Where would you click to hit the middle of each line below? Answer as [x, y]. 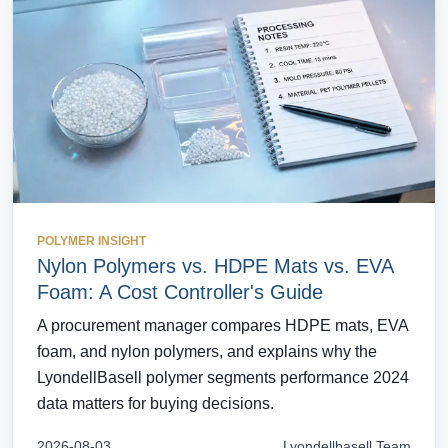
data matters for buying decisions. [155, 403]
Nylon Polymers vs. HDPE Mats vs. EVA [215, 265]
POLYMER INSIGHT [91, 240]
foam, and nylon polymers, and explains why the [207, 351]
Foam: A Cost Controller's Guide [180, 291]
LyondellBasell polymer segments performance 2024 [223, 377]
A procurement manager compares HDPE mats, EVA [222, 325]
